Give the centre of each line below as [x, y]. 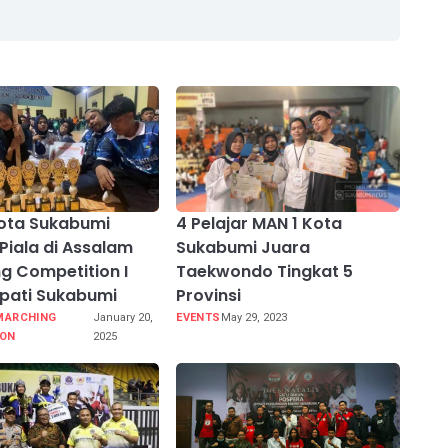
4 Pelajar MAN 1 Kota [259, 224]
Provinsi [209, 296]
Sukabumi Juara [243, 248]
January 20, [122, 318]
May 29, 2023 [253, 318]
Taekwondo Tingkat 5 [265, 272]
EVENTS [198, 318]
